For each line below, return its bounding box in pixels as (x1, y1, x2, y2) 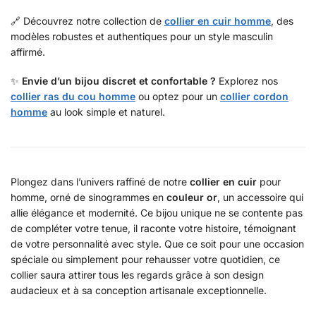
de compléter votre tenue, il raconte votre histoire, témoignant (11, 222, 296, 235)
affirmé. (11, 46, 45, 59)
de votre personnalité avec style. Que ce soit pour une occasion (11, 238, 304, 250)
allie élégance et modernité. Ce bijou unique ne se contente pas (11, 207, 303, 219)
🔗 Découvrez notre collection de (11, 15, 164, 28)
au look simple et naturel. (47, 106, 165, 119)
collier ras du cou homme (11, 90, 135, 103)
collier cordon (220, 90, 288, 103)
